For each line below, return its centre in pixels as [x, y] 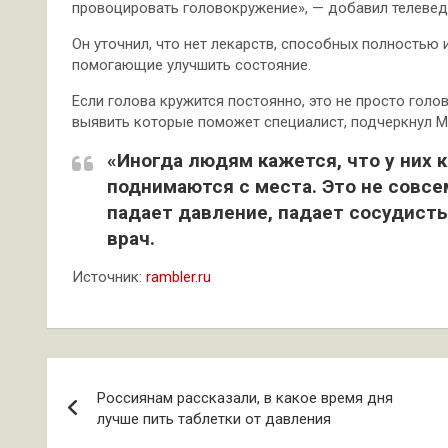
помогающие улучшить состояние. [191, 65]
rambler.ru [178, 277]
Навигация [126, 377]
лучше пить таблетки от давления [214, 419]
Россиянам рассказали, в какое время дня [245, 398]
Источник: [109, 277]
